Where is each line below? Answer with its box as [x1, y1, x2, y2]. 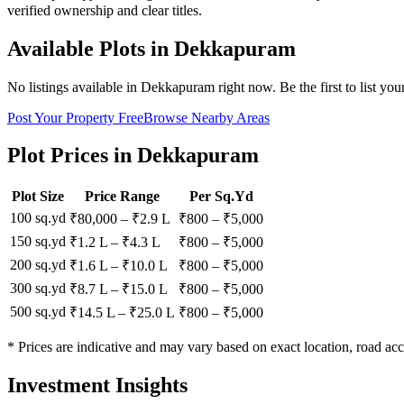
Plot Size [12, 188, 64, 205]
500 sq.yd [10, 304, 66, 320]
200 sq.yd [10, 257, 66, 273]
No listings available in [7, 78, 141, 95]
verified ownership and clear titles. [7, 2, 202, 18]
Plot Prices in [7, 143, 137, 168]
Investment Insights [7, 373, 188, 398]
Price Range [85, 188, 160, 205]
